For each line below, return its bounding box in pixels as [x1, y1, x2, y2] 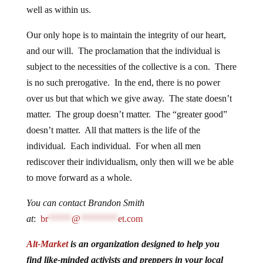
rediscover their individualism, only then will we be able [26, 156, 234, 167]
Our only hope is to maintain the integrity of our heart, [26, 29, 226, 40]
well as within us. [26, 4, 91, 15]
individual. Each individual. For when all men [26, 140, 201, 151]
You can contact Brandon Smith [26, 197, 144, 208]
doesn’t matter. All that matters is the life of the [26, 124, 200, 135]
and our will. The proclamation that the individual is [26, 45, 220, 56]
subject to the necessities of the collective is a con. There [26, 61, 237, 72]
